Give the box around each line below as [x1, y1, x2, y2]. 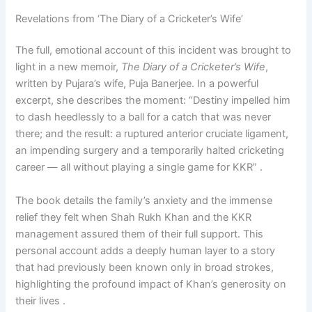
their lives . [15, 294, 66, 307]
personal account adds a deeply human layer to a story [15, 244, 276, 257]
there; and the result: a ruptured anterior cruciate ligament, [15, 127, 289, 141]
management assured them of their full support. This [15, 227, 264, 240]
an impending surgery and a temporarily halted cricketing [15, 144, 285, 157]
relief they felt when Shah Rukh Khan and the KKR [15, 210, 252, 224]
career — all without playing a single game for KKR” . [15, 161, 263, 174]
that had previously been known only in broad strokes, [15, 260, 274, 274]
